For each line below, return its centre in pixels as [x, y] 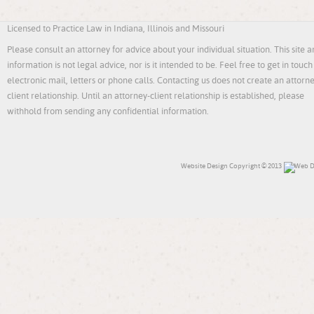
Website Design [205, 166]
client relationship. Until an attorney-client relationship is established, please [156, 96]
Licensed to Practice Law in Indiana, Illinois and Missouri [116, 28]
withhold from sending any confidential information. [108, 111]
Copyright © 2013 [256, 166]
